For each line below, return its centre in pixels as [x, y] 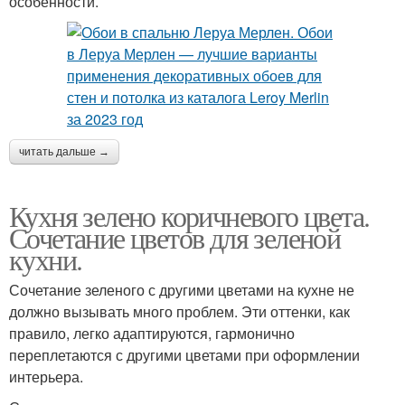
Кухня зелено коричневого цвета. [189, 215]
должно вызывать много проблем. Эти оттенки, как [179, 311]
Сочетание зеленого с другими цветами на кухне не [182, 289]
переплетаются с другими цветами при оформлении [184, 354]
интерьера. [46, 376]
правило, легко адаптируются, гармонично [152, 333]
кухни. [46, 259]
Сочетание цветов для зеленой [175, 237]
